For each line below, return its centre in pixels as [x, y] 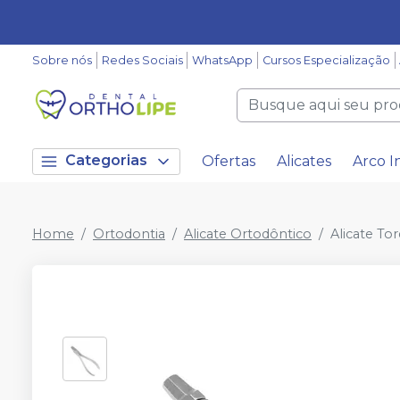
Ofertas [229, 161]
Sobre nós [62, 60]
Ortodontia [129, 234]
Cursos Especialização [326, 60]
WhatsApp [223, 60]
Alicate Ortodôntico [248, 234]
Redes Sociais [142, 60]
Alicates [304, 161]
